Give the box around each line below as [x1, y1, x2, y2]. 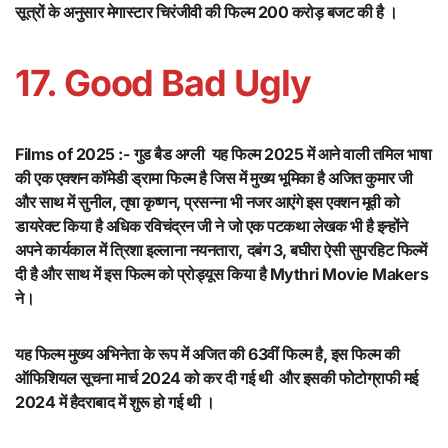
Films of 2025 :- [15, 144, 130, 165]
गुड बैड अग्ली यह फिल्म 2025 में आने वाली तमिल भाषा [133, 144, 432, 165]
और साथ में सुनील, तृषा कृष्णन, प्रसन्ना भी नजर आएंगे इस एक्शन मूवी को [15, 192, 400, 213]
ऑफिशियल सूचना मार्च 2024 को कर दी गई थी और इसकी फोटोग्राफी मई [15, 368, 418, 389]
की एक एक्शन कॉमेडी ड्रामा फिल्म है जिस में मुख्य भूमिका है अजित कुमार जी [15, 168, 413, 189]
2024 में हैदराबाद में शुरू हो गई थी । [15, 392, 215, 413]
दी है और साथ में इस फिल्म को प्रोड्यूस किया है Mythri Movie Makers [15, 264, 429, 285]
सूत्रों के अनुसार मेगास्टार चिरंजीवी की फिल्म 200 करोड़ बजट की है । [15, 2, 398, 23]
